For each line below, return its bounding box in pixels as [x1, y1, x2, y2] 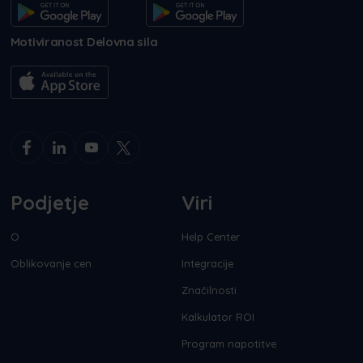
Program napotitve [181, 337, 276, 351]
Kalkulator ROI [181, 310, 254, 324]
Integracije [181, 257, 233, 271]
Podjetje [10, 190, 89, 216]
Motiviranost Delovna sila [10, 34, 158, 50]
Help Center [181, 230, 240, 244]
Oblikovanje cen [10, 257, 92, 271]
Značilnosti [181, 284, 237, 297]
